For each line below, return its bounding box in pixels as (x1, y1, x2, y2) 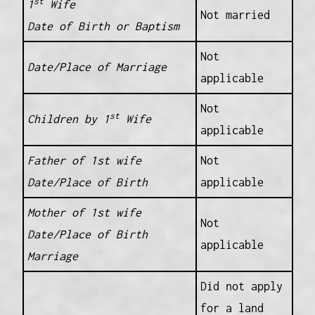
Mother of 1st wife (27, 206, 141, 219)
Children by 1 (27, 112, 110, 126)
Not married (200, 8, 270, 22)
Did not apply (200, 280, 283, 293)
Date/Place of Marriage (27, 60, 167, 74)
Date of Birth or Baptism (27, 20, 179, 33)
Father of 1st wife (27, 154, 141, 167)
